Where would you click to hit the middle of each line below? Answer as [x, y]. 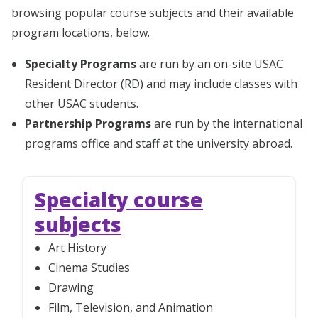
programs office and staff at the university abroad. [159, 143]
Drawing [71, 287]
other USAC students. [82, 103]
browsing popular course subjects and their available [153, 12]
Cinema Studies [89, 267]
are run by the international [227, 123]
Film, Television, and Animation [131, 307]
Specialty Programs [81, 64]
